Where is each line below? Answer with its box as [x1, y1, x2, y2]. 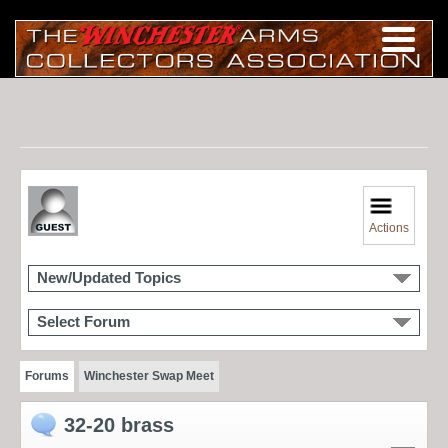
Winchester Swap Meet [83, 368, 214, 383]
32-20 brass [64, 413, 174, 436]
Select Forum [37, 313, 130, 330]
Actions [369, 220, 410, 235]
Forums [25, 368, 69, 383]
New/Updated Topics [37, 269, 181, 286]
